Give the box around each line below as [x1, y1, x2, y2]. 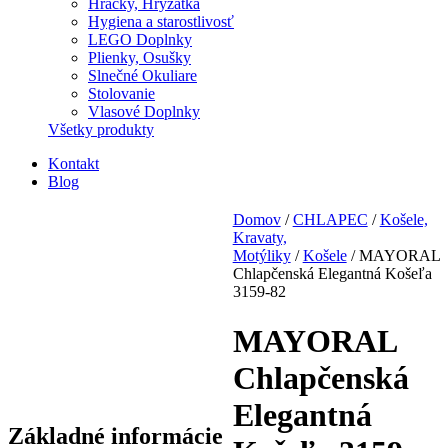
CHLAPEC [292, 211, 368, 229]
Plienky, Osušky [88, 49, 191, 67]
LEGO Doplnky [88, 31, 192, 49]
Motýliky [232, 247, 291, 265]
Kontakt [48, 155, 99, 173]
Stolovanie [88, 85, 155, 103]
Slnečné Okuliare [88, 67, 197, 85]
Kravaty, [232, 229, 287, 247]
